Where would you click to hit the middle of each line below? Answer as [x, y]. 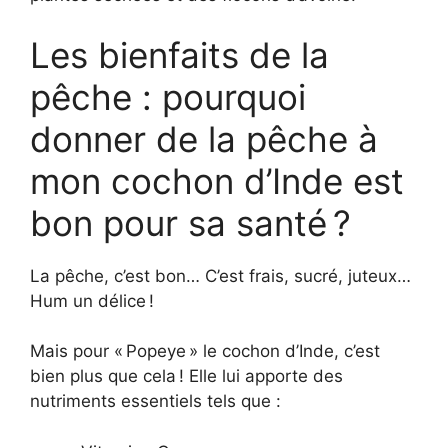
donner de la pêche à [204, 138]
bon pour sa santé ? [190, 222]
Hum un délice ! [92, 300]
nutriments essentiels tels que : [155, 401]
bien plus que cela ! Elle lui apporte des [186, 376]
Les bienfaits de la [179, 54]
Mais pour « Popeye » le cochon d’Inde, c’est [205, 351]
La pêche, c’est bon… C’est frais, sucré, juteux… [220, 275]
